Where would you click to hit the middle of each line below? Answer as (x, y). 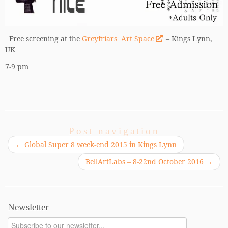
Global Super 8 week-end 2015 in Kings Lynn (99, 144)
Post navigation (114, 131)
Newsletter (28, 207)
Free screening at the (44, 38)
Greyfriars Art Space (118, 38)
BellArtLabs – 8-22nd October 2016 (146, 161)
